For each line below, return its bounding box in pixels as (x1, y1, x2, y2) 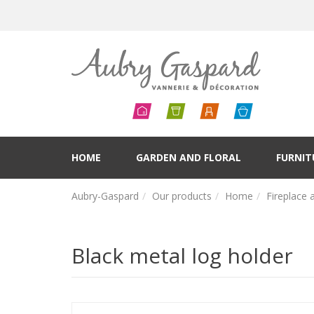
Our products (152, 189, 212, 203)
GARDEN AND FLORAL (136, 151, 241, 164)
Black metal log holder (71, 241, 293, 271)
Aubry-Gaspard (71, 189, 139, 203)
